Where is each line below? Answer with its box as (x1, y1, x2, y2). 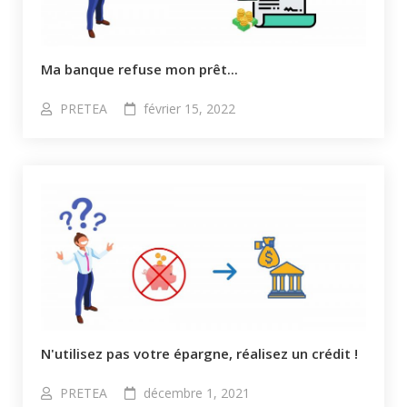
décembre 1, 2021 (144, 384, 250, 402)
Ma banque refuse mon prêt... (41, 60, 238, 79)
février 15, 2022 (144, 100, 235, 118)
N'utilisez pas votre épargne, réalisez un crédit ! (41, 344, 358, 363)
